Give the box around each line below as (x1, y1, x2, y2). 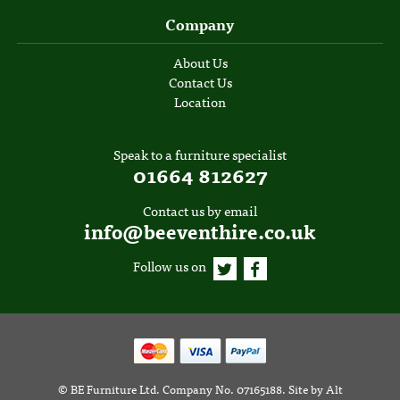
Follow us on (133, 255, 210, 278)
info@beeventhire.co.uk (84, 213, 316, 246)
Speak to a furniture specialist (113, 144, 287, 166)
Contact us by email (143, 199, 257, 221)
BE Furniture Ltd (70, 379, 156, 398)
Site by (287, 379, 326, 398)
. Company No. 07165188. (155, 379, 288, 398)
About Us (172, 51, 228, 73)
